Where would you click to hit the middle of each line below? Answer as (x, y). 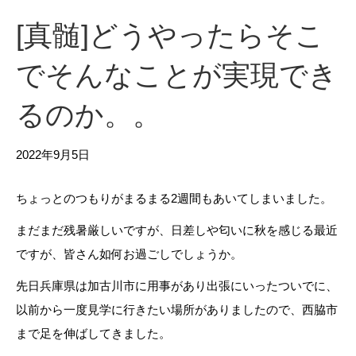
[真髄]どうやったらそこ (170, 35)
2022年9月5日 (53, 155)
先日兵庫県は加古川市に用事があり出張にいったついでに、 (177, 286)
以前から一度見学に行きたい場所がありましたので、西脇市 (177, 310)
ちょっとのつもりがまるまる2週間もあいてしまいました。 (174, 198)
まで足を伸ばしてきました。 (93, 333)
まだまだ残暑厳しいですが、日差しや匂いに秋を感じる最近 (177, 230)
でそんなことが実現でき (177, 75)
